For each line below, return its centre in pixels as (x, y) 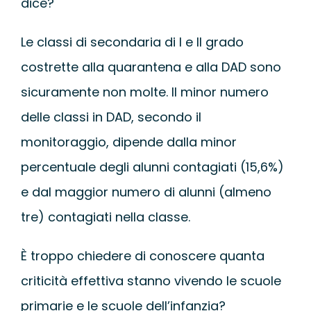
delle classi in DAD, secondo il (111, 117)
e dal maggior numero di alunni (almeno (146, 192)
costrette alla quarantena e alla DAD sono (151, 67)
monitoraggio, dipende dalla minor (128, 142)
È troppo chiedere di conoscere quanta (142, 255)
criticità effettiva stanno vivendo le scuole (151, 280)
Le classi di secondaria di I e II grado (132, 42)
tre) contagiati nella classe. (105, 217)
